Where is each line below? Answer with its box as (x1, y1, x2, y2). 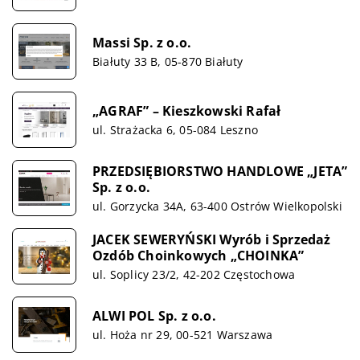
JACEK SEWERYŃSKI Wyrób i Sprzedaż (92, 230, 331, 248)
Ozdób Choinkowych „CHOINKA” (92, 246, 305, 264)
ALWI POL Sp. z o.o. (92, 306, 216, 325)
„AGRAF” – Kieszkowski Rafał (92, 101, 281, 120)
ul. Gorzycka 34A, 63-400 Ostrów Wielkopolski (92, 198, 342, 214)
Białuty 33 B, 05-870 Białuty (92, 53, 243, 69)
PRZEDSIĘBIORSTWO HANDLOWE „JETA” (92, 162, 348, 180)
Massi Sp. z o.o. (92, 33, 192, 51)
